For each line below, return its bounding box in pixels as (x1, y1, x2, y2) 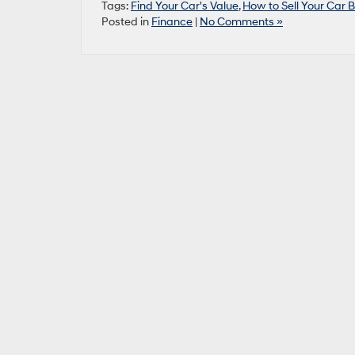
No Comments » (200, 15, 283, 29)
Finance (151, 15, 193, 29)
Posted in (101, 15, 151, 29)
